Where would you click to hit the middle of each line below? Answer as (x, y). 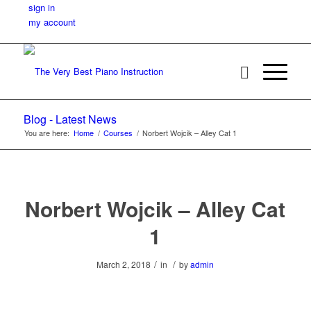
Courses (118, 133)
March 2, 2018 (124, 264)
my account (52, 22)
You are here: (47, 133)
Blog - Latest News (70, 119)
